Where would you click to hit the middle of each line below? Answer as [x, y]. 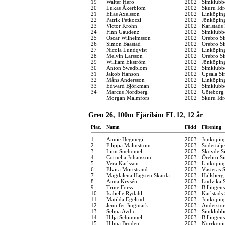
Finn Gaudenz [123, 31]
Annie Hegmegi [125, 139]
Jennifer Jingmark [127, 205]
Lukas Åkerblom [126, 7]
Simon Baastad [124, 43]
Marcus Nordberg [127, 92]
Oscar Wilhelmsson [129, 37]
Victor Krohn [122, 25]
